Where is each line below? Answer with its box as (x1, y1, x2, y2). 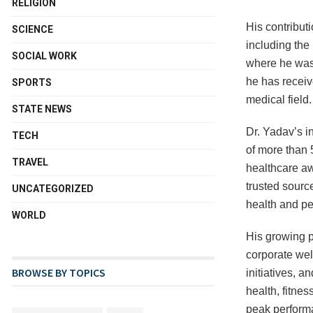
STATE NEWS (12, 103, 72, 115)
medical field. (246, 93, 312, 105)
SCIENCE (12, 24, 53, 35)
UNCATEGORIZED (12, 183, 94, 194)
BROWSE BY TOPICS (12, 265, 105, 279)
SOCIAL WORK (12, 50, 77, 61)
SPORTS (12, 77, 52, 88)
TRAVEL (12, 156, 48, 168)
